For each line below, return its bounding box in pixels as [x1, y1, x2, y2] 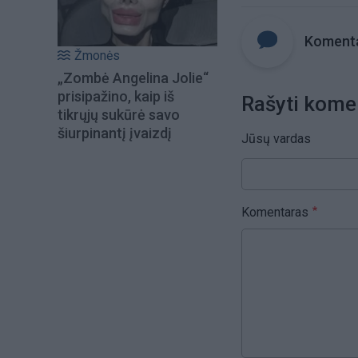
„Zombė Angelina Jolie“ [58, 70, 209, 87]
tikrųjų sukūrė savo [58, 106, 180, 124]
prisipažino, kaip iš [58, 88, 174, 105]
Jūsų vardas [241, 130, 311, 146]
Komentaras [241, 204, 308, 220]
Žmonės [74, 48, 120, 64]
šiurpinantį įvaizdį [58, 125, 172, 142]
